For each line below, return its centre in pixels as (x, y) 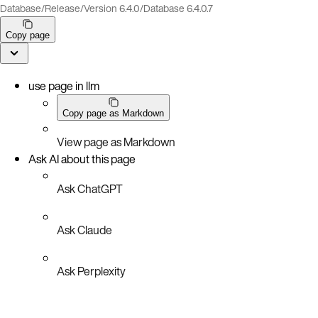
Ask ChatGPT (90, 188)
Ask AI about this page (82, 159)
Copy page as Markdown (113, 113)
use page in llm (64, 86)
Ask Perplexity (91, 271)
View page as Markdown (116, 142)
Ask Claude (84, 230)
